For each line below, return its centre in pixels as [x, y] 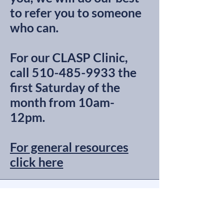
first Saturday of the [65, 87]
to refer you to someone [76, 12]
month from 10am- [62, 102]
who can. [36, 27]
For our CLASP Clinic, [69, 57]
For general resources [69, 147]
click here [37, 162]
